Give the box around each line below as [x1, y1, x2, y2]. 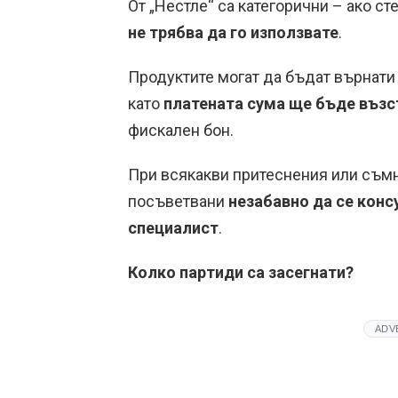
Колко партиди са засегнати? [128, 263, 354, 282]
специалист [128, 219, 219, 237]
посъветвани [128, 192, 228, 211]
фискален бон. [128, 121, 234, 139]
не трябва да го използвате [128, 23, 338, 42]
